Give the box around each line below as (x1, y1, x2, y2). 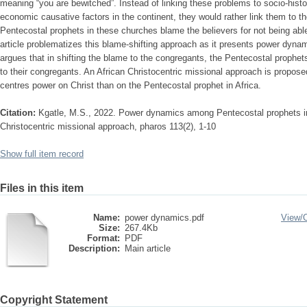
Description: (69, 243, 120, 254)
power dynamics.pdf (125, 212, 204, 223)
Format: (87, 233, 120, 243)
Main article (125, 243, 171, 254)
